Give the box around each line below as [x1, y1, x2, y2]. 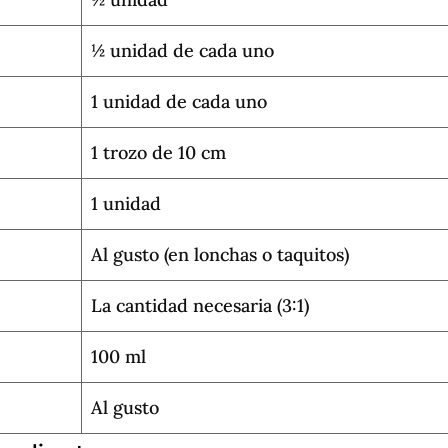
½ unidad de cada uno [91, 38, 275, 62]
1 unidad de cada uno [91, 89, 268, 113]
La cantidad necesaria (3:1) [91, 293, 310, 317]
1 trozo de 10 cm [91, 140, 227, 164]
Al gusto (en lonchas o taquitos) [91, 242, 350, 266]
